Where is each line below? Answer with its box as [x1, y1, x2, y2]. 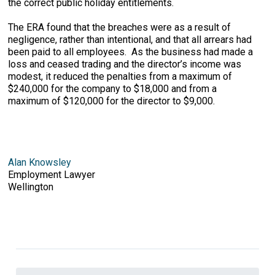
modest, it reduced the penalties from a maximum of [8, 71, 233, 82]
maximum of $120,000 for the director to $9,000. [8, 95, 215, 107]
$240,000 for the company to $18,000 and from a [8, 83, 217, 95]
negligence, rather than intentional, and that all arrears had [8, 34, 252, 45]
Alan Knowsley [8, 157, 72, 168]
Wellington [8, 181, 54, 193]
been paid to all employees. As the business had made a [8, 46, 254, 58]
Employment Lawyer [8, 169, 96, 180]
